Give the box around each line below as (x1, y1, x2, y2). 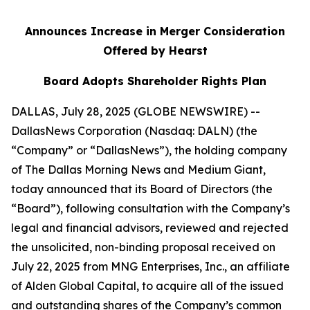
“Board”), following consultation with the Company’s (11, 201, 290, 215)
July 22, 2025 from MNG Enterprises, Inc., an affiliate (11, 259, 290, 273)
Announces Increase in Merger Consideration (25, 24, 285, 38)
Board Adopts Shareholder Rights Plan (44, 74, 266, 88)
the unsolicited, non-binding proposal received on (11, 240, 275, 254)
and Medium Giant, (161, 163, 266, 176)
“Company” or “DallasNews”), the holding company (11, 143, 287, 157)
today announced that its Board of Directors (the (11, 182, 273, 196)
